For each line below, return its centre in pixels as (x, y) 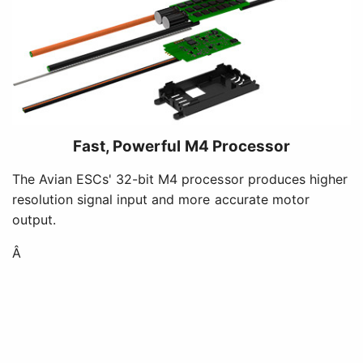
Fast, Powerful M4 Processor (181, 146)
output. (34, 219)
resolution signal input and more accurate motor (161, 199)
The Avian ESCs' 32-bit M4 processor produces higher (180, 179)
